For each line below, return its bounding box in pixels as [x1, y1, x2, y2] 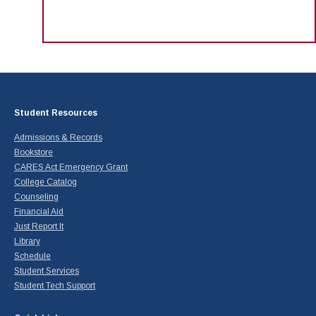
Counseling [14, 192, 59, 202]
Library [14, 236, 40, 247]
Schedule [14, 251, 51, 262]
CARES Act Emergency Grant [14, 162, 128, 173]
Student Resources [14, 108, 97, 119]
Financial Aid [14, 207, 63, 217]
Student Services [14, 266, 79, 276]
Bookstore [14, 147, 53, 158]
